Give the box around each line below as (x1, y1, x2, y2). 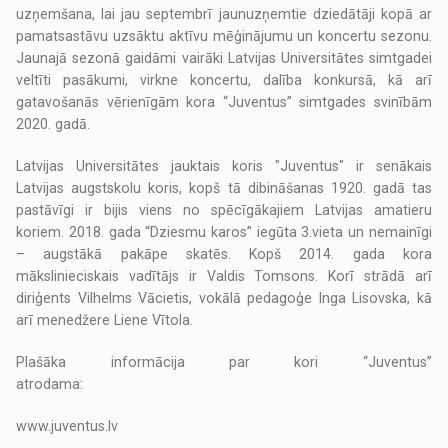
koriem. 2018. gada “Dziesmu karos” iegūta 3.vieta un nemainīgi (16, 224, 432, 241)
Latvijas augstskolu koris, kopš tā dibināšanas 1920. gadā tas (16, 180, 432, 197)
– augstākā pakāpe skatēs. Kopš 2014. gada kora (16, 246, 432, 263)
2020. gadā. (16, 116, 91, 133)
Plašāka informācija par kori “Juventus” (16, 354, 432, 371)
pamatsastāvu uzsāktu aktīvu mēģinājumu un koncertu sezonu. (16, 28, 432, 45)
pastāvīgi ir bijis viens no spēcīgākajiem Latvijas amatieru (16, 202, 432, 219)
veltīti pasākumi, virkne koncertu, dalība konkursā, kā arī (16, 72, 432, 89)
